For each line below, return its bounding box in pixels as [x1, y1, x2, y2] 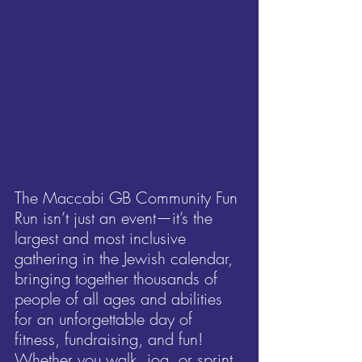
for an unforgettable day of [15, 307, 197, 330]
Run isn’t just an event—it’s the [15, 206, 217, 229]
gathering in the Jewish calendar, [15, 246, 238, 269]
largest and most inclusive [15, 226, 191, 249]
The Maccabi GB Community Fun [15, 186, 242, 208]
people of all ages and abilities [15, 287, 227, 309]
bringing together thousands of [15, 267, 222, 289]
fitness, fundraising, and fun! [15, 327, 208, 350]
